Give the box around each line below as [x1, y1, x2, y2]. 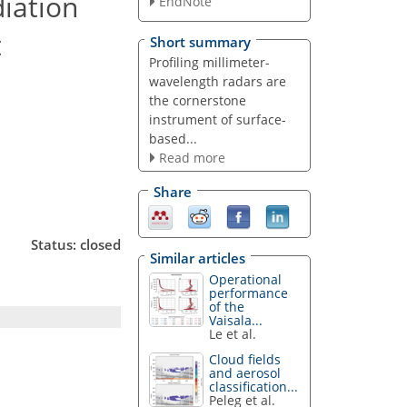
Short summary [150, 32, 251, 51]
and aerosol [209, 364, 282, 382]
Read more [158, 148, 225, 166]
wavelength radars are [148, 72, 286, 90]
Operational [209, 270, 283, 288]
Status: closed [31, 234, 121, 253]
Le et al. [209, 324, 257, 342]
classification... [209, 378, 299, 396]
